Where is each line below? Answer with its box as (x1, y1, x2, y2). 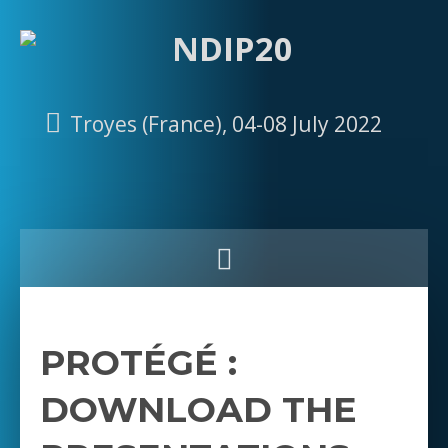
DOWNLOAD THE (40, 388, 357, 432)
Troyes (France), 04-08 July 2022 (69, 109, 382, 138)
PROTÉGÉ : (40, 341, 237, 385)
